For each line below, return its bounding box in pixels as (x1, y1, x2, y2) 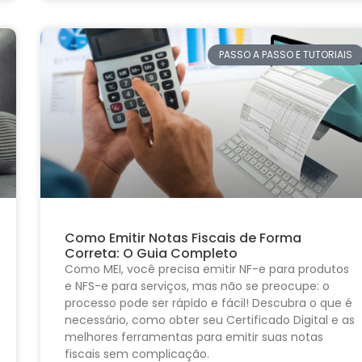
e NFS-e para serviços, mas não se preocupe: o (64, 278, 330, 295)
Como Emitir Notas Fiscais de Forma (64, 229, 301, 248)
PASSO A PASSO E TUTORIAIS (219, 48, 353, 62)
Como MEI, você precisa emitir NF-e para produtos (64, 261, 349, 278)
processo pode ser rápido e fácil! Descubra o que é (64, 295, 352, 312)
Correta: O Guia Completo (64, 244, 238, 263)
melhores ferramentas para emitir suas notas (64, 329, 323, 346)
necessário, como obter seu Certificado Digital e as (64, 312, 355, 329)
